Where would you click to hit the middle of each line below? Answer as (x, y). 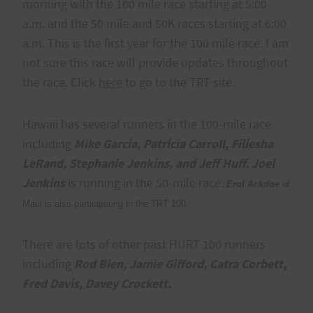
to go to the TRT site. (179, 82)
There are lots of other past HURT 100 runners (144, 244)
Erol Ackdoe (253, 184)
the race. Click (60, 82)
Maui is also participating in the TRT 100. (105, 203)
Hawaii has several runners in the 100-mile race (147, 124)
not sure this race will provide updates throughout (155, 62)
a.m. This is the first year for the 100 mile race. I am (155, 43)
